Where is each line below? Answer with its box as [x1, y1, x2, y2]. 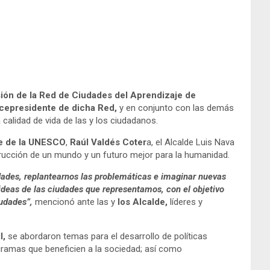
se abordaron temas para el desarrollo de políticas [5, 231, 207, 242]
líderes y [170, 196, 202, 208]
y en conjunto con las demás [117, 102, 234, 114]
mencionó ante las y [35, 196, 118, 208]
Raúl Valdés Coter [67, 137, 146, 148]
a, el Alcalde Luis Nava [146, 137, 234, 148]
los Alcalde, [118, 196, 170, 208]
